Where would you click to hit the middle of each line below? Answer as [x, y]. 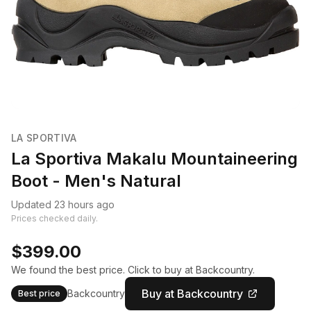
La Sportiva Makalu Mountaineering [154, 159]
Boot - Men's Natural [96, 181]
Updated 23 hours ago [63, 204]
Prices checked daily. [54, 218]
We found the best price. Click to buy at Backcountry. [133, 270]
